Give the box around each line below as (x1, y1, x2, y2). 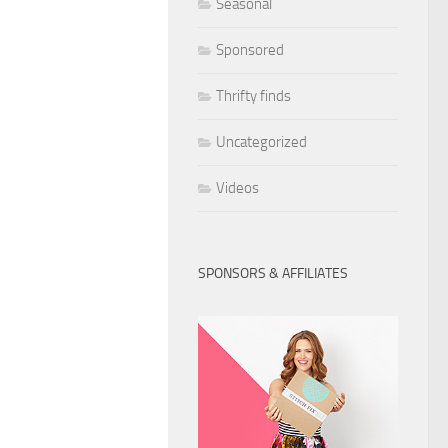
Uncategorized (216, 133, 307, 152)
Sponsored (216, 41, 284, 60)
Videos (216, 179, 259, 198)
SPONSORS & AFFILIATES (198, 265, 348, 283)
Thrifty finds (216, 87, 291, 106)
